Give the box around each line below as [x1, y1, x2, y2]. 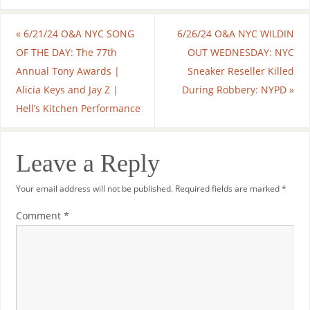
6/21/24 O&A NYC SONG [20, 26, 134, 40]
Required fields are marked [174, 182, 282, 194]
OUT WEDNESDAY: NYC [188, 45, 295, 59]
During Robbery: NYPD [182, 82, 290, 96]
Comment [15, 208, 64, 222]
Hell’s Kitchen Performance [15, 101, 140, 115]
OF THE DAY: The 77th [15, 45, 117, 59]
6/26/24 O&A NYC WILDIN [177, 26, 295, 40]
